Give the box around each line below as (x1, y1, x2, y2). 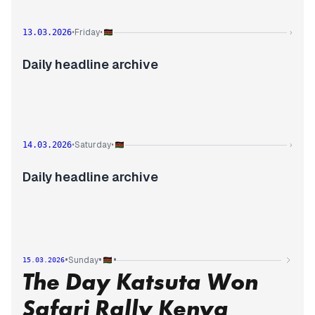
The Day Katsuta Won (22, 266, 259, 297)
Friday (75, 27, 100, 38)
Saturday (75, 139, 111, 150)
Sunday (68, 255, 98, 266)
